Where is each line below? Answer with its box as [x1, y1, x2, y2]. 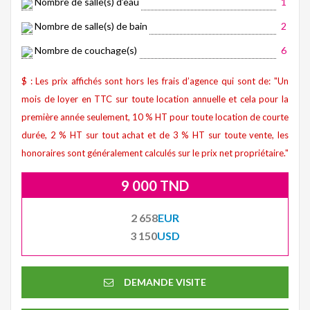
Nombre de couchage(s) [34, 44, 137, 57]
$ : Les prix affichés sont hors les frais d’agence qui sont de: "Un [21, 75, 289, 86]
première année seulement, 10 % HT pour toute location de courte [21, 111, 289, 122]
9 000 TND [121, 176, 189, 194]
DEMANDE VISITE [124, 275, 206, 288]
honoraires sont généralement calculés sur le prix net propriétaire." [21, 147, 289, 158]
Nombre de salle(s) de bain [34, 20, 147, 33]
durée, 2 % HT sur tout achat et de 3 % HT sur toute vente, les [21, 129, 289, 140]
